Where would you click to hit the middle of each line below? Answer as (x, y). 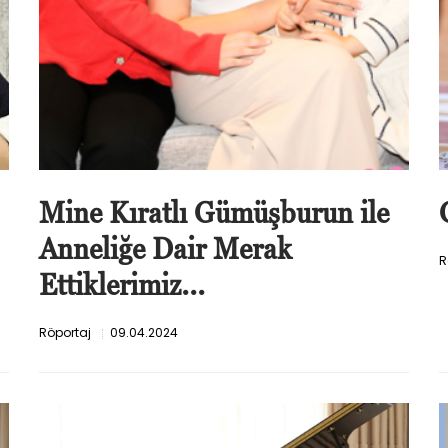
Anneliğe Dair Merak (165, 249)
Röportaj (65, 333)
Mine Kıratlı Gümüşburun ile (214, 213)
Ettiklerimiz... (122, 285)
